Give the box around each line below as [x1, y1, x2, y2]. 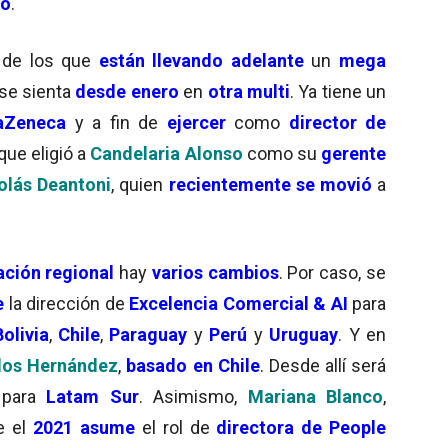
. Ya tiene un [289, 80, 386, 102]
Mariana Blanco [237, 385, 383, 407]
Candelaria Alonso [90, 142, 243, 164]
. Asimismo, [138, 385, 237, 407]
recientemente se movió [168, 173, 378, 195]
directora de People [209, 416, 387, 438]
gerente [321, 142, 387, 164]
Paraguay [109, 323, 188, 345]
